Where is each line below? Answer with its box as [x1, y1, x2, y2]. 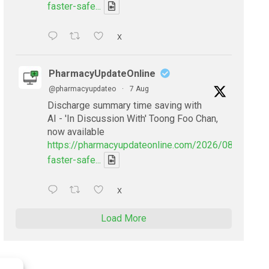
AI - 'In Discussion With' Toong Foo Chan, [47, 113, 218, 125]
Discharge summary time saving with [47, 100, 202, 112]
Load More [101, 213, 147, 225]
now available [47, 126, 104, 138]
